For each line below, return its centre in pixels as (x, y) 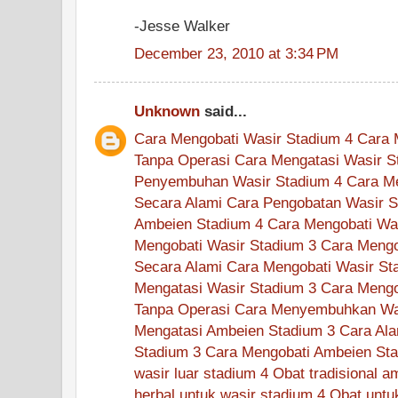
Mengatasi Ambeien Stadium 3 (235, 330)
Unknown (167, 111)
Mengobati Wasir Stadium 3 (225, 245)
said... (223, 111)
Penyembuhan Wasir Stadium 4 (238, 181)
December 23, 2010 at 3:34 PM (236, 53)
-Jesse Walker (182, 25)
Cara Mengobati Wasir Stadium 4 (243, 138)
